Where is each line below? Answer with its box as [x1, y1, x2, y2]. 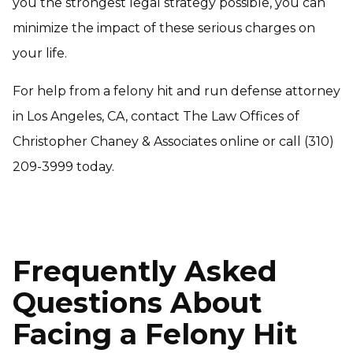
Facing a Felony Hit [13, 317, 297, 351]
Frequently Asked [13, 254, 277, 288]
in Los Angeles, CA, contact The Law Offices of [13, 109, 299, 124]
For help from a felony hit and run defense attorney [13, 84, 340, 98]
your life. [13, 46, 67, 61]
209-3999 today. [13, 159, 114, 174]
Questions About [13, 285, 262, 320]
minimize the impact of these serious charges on [13, 20, 315, 35]
